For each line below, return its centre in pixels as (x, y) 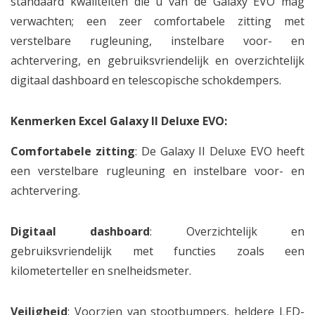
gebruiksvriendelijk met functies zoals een (157, 251)
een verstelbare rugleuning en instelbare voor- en (157, 171)
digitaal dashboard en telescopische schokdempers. (146, 80)
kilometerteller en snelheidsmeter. (101, 271)
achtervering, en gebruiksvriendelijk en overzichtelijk (157, 60)
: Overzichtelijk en (227, 231)
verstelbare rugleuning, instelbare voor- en (157, 41)
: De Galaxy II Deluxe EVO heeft (220, 151)
